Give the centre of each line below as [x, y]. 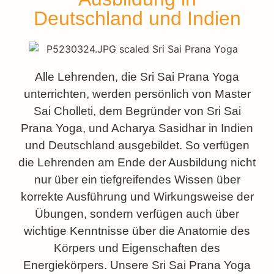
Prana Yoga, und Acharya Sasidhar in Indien [137, 128]
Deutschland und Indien [137, 19]
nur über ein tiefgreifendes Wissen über [137, 179]
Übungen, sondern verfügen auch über [137, 213]
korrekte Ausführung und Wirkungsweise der [137, 196]
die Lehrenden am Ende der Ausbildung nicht [137, 162]
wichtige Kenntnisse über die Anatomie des [137, 231]
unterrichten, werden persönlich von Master [137, 94]
